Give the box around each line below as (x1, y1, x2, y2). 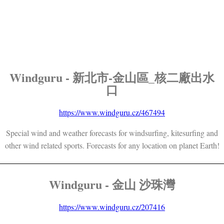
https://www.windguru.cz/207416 (59, 201, 165, 212)
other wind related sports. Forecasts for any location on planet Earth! (4, 139, 219, 150)
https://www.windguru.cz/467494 (59, 106, 165, 117)
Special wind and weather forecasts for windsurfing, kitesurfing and (6, 127, 218, 138)
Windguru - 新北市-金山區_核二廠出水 (9, 68, 214, 86)
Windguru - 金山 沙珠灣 (49, 175, 175, 193)
